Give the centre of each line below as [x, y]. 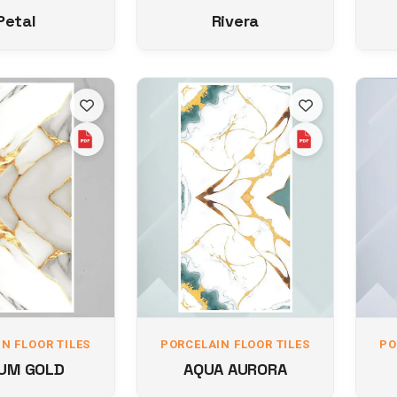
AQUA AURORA [235, 369]
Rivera [235, 21]
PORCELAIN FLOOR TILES [235, 344]
